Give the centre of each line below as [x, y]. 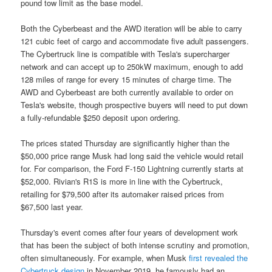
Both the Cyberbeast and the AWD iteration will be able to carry [132, 28]
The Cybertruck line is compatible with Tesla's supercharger [125, 54]
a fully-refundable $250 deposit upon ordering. [102, 117]
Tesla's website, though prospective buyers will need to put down [134, 105]
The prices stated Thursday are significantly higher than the [125, 143]
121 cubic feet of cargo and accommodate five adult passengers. [135, 41]
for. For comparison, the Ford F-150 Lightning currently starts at [132, 169]
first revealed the [219, 258]
